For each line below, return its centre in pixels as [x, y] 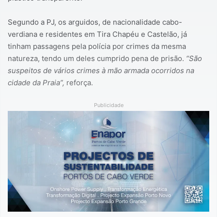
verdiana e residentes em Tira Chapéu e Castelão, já [97, 34]
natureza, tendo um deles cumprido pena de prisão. [97, 59]
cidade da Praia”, [36, 83]
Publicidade [108, 105]
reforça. [79, 83]
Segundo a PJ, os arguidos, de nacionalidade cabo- [95, 22]
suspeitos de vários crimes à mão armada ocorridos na [101, 71]
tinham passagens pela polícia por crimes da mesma [97, 46]
